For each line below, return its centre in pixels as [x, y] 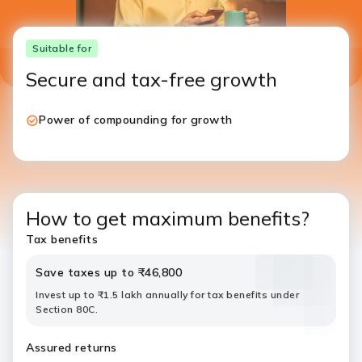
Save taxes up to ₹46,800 [109, 272]
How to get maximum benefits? [168, 218]
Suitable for [62, 48]
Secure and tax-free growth [152, 79]
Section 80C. [67, 309]
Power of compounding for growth [136, 120]
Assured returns [72, 347]
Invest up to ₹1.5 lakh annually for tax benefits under [167, 295]
